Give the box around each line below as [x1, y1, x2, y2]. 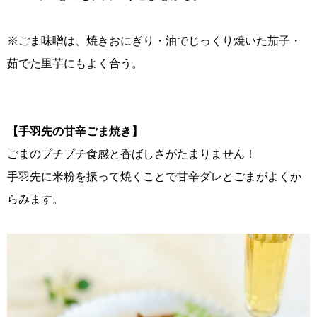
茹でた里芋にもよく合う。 [7, 57, 143, 70]
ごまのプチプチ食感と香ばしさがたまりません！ [7, 148, 256, 161]
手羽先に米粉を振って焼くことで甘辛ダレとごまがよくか [7, 171, 301, 183]
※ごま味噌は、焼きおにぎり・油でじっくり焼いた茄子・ [7, 35, 301, 47]
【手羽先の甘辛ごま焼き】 [7, 125, 143, 138]
